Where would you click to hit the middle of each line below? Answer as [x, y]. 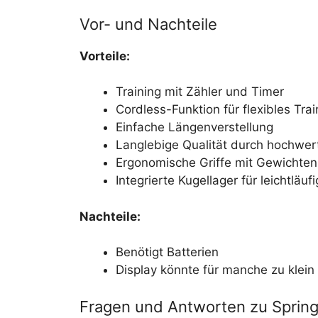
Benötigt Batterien [167, 252]
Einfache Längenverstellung [194, 127]
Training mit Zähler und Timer [200, 92]
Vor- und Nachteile [148, 24]
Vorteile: [105, 56]
